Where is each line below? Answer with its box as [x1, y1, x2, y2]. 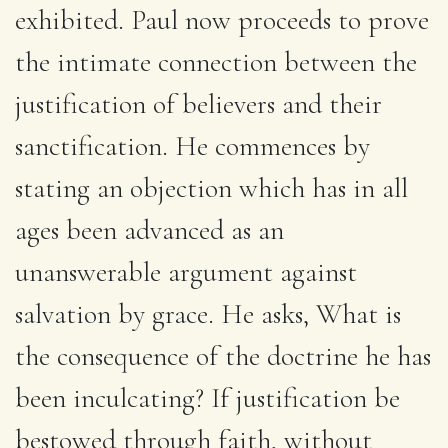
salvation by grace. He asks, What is [15, 296, 401, 331]
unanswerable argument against [15, 254, 357, 289]
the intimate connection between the [15, 44, 417, 79]
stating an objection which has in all [15, 170, 408, 205]
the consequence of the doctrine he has [15, 338, 431, 373]
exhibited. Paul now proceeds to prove [15, 2, 429, 37]
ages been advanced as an [15, 212, 284, 247]
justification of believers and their [15, 86, 382, 121]
